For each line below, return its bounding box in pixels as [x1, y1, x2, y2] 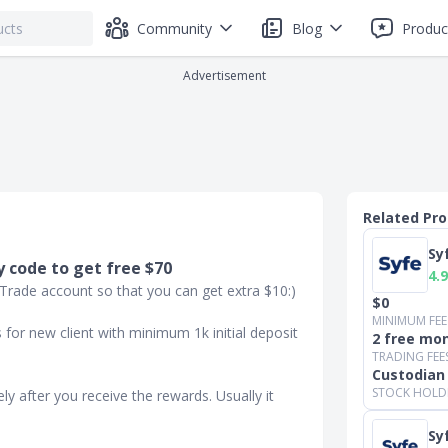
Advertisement [182, 67, 266, 84]
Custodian [372, 365, 445, 384]
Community [137, 18, 212, 38]
